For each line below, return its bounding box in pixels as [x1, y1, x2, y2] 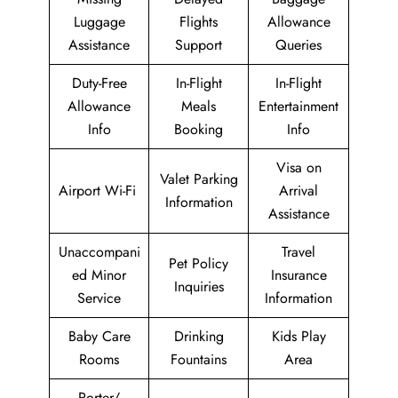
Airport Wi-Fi [58, 180, 140, 202]
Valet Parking [159, 169, 238, 190]
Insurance [270, 265, 327, 286]
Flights [179, 12, 218, 33]
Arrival [279, 180, 318, 202]
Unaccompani [58, 242, 140, 263]
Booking [174, 119, 223, 140]
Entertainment [259, 96, 338, 117]
